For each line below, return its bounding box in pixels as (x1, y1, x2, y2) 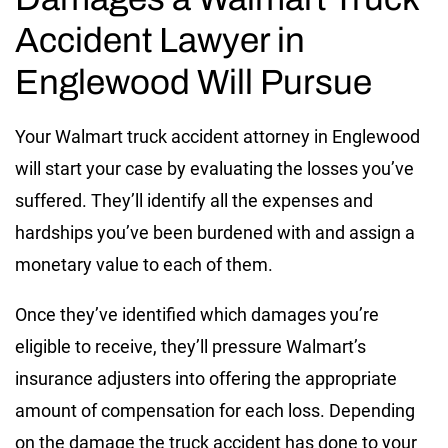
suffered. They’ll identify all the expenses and (15, 190, 373, 212)
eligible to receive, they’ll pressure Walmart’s (15, 336, 366, 358)
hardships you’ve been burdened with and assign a (15, 222, 415, 244)
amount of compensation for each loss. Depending (15, 400, 415, 422)
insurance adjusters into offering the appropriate (15, 368, 397, 390)
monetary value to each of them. (15, 254, 277, 276)
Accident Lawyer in (15, 21, 305, 60)
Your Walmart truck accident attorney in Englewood (15, 126, 420, 148)
